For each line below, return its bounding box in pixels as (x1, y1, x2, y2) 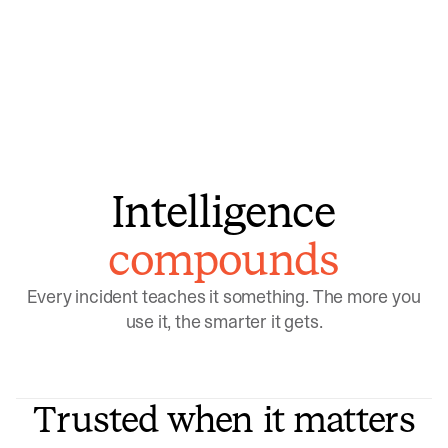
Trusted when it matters (33, 395, 415, 445)
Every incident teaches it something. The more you (27, 284, 421, 310)
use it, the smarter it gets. (125, 309, 323, 335)
